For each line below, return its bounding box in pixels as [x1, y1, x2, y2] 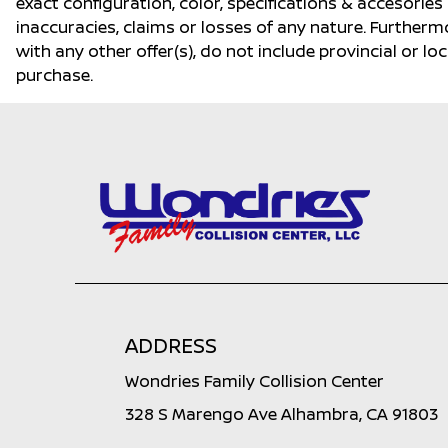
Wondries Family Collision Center [125, 370, 384, 392]
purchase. [16, 64, 93, 86]
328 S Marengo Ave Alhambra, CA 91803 [125, 403, 438, 425]
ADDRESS [125, 332, 217, 359]
